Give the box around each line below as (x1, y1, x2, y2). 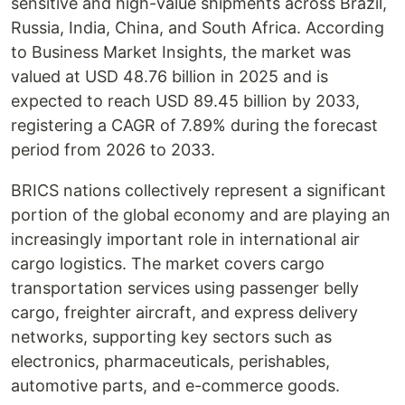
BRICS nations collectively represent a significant (11, 181, 386, 200)
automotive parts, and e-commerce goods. (11, 376, 340, 395)
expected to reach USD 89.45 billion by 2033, (11, 91, 360, 110)
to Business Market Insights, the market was (11, 42, 351, 61)
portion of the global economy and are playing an (11, 205, 391, 224)
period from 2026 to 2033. (11, 140, 215, 159)
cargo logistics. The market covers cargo (11, 254, 325, 273)
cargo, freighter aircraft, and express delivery (11, 303, 358, 322)
